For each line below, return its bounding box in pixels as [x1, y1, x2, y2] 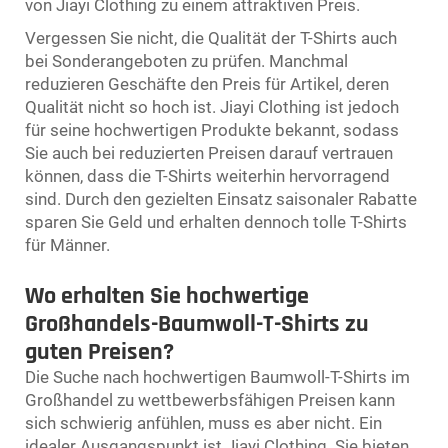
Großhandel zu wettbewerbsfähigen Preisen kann [25, 389, 395, 410]
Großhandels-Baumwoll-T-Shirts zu [25, 308, 369, 339]
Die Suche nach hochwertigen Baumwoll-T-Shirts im [25, 366, 410, 387]
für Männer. [25, 234, 110, 255]
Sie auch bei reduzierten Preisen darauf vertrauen [25, 142, 393, 163]
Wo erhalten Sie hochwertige [25, 280, 309, 311]
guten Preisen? [25, 336, 174, 367]
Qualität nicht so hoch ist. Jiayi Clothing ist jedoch [25, 96, 399, 117]
